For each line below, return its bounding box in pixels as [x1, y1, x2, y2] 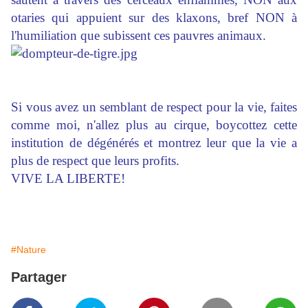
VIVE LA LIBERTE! [11, 171, 125, 186]
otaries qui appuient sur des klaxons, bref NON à [11, 10, 297, 25]
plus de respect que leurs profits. [11, 153, 179, 168]
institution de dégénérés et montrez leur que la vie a [11, 135, 297, 151]
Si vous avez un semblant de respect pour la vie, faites [11, 100, 297, 115]
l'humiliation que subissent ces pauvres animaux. [11, 28, 266, 43]
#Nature [11, 244, 46, 256]
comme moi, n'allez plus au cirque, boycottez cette [11, 118, 297, 133]
